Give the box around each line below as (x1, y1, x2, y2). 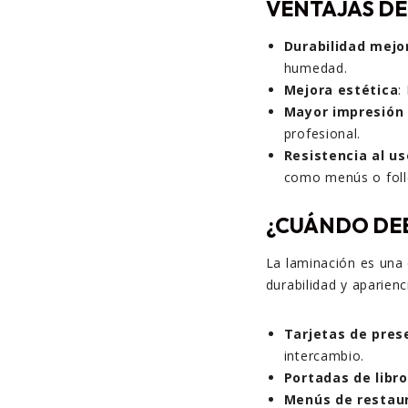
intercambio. (283, 347, 365, 365)
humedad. (283, 59, 348, 77)
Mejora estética (283, 81, 399, 99)
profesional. (283, 125, 362, 143)
